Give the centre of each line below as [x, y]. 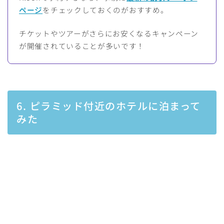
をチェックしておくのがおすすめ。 [105, 9]
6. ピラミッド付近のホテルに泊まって [109, 105]
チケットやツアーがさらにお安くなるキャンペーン [109, 33]
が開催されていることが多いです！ [82, 46]
